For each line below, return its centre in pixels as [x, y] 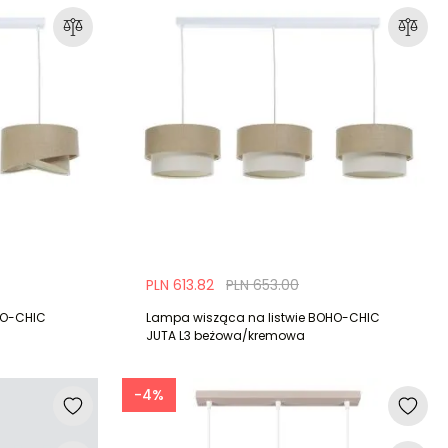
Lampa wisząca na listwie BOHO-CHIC [263, 318]
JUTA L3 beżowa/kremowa [226, 336]
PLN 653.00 [263, 285]
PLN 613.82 [180, 285]
